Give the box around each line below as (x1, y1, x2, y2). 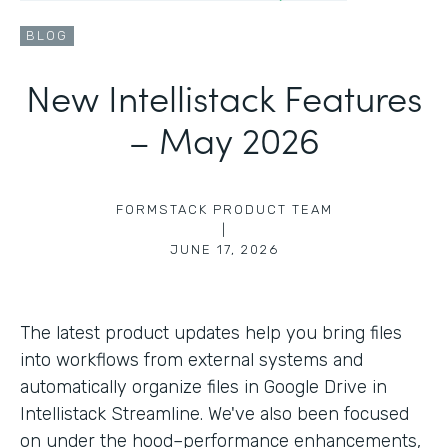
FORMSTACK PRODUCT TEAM (115, 201, 333, 217)
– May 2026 (128, 112, 320, 164)
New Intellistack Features (26, 70, 422, 122)
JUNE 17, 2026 (169, 241, 279, 257)
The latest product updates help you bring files (20, 321, 402, 344)
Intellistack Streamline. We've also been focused (20, 402, 409, 425)
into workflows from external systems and (20, 348, 363, 371)
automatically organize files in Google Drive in (20, 375, 387, 398)
